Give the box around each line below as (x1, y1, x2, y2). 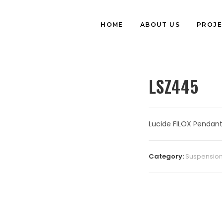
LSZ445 (148, 73, 199, 99)
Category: (148, 152, 185, 161)
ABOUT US (140, 21, 180, 28)
